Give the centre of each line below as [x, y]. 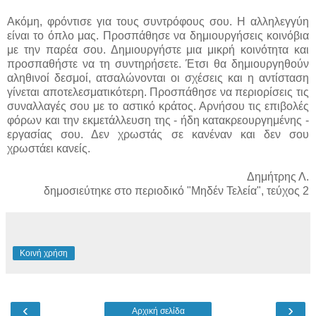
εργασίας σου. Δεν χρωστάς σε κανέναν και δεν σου [158, 134]
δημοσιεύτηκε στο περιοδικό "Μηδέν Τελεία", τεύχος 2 [176, 190]
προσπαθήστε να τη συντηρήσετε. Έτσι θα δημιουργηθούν [158, 63]
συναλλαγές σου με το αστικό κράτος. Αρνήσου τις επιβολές [158, 106]
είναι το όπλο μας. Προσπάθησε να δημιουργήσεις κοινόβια [158, 35]
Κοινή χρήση [44, 253]
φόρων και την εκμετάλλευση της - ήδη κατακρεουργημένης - [158, 120]
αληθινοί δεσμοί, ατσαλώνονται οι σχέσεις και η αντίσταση [158, 78]
